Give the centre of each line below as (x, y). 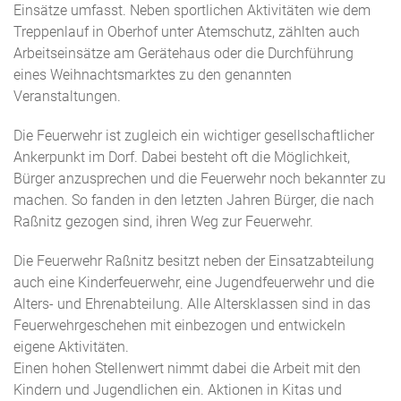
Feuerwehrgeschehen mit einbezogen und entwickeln (179, 325)
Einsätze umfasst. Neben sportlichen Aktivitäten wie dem (192, 10)
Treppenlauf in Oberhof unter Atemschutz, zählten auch (187, 32)
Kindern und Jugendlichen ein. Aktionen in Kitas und (178, 390)
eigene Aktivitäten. (71, 347)
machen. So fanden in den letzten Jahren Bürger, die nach (194, 200)
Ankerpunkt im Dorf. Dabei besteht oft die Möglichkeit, (182, 157)
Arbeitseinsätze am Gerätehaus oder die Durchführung (183, 53)
